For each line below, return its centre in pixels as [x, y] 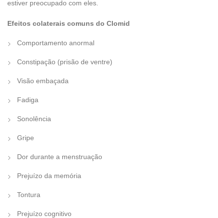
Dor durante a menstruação [60, 156]
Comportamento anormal [56, 43]
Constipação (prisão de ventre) [65, 62]
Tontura [29, 194]
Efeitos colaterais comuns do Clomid [69, 23]
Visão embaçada [43, 81]
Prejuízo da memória [49, 175]
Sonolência [34, 118]
